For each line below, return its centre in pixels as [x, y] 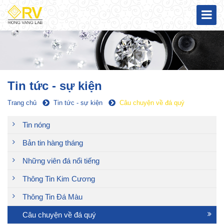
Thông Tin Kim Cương [59, 179]
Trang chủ [22, 103]
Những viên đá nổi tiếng [61, 161]
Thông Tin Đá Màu [52, 197]
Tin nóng [36, 125]
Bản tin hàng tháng [53, 143]
